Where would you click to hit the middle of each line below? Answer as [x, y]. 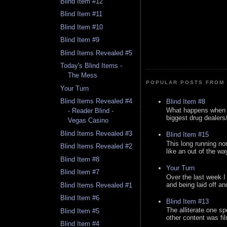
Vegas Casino [88, 121]
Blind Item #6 [80, 198]
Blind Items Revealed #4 [97, 101]
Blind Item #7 [80, 172]
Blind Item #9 [80, 40]
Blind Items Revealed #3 [97, 133]
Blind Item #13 [187, 201]
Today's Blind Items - [91, 66]
